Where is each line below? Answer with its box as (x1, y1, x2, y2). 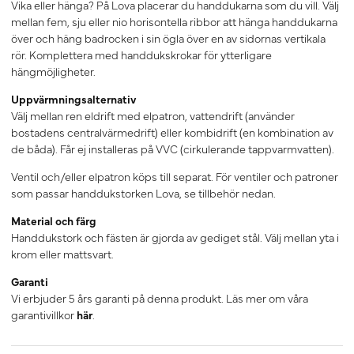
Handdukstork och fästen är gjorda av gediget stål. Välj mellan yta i (11, 229, 339, 246)
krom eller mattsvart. (11, 246, 114, 262)
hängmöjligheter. (11, 63, 96, 80)
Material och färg (11, 213, 125, 229)
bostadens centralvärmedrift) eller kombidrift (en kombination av (11, 124, 333, 141)
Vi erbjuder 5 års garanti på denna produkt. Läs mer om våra (11, 290, 308, 307)
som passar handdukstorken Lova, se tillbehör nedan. (11, 185, 276, 201)
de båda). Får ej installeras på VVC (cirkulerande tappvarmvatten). (11, 141, 334, 157)
